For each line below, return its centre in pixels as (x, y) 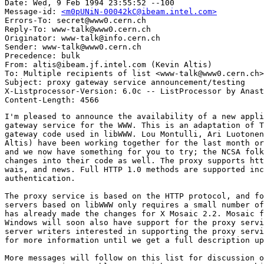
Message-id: (33, 12)
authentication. (40, 179)
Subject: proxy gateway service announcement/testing (125, 82)
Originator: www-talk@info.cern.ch (82, 38)
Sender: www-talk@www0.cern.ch (73, 47)
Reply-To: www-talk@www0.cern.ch (78, 29)
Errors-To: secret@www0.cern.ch (75, 21)
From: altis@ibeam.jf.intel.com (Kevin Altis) (108, 65)
